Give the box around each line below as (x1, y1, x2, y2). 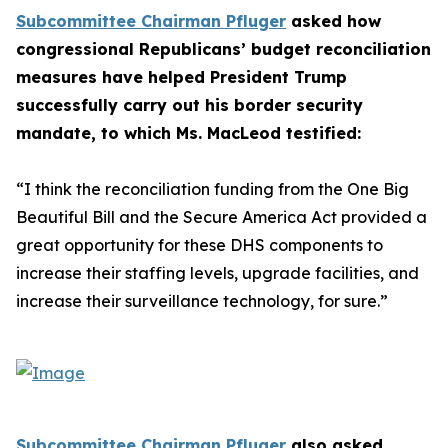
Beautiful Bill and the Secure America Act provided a (16, 207, 427, 227)
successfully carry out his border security (16, 95, 363, 115)
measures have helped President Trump (16, 67, 347, 87)
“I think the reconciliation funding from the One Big (16, 179, 409, 199)
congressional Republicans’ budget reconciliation (16, 39, 431, 59)
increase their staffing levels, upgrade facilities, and (16, 263, 419, 283)
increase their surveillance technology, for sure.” (16, 291, 392, 311)
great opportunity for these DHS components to (16, 235, 383, 255)
